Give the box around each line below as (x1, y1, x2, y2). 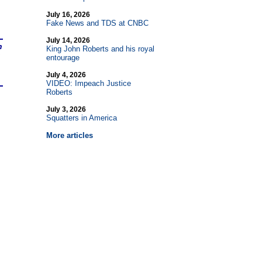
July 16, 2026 (46, 11, 90, 19)
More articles (46, 131, 93, 140)
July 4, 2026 (46, 71, 86, 79)
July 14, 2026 (46, 36, 90, 44)
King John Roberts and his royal (46, 44, 154, 53)
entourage (46, 53, 80, 62)
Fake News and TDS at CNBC (46, 19, 149, 27)
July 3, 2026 (46, 105, 86, 113)
